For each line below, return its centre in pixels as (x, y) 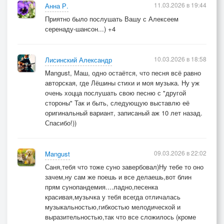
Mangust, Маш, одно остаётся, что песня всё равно (123, 73)
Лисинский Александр (78, 60)
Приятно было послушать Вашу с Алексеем (112, 19)
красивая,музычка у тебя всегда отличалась (113, 197)
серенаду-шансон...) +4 (80, 29)
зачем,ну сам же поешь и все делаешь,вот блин (118, 177)
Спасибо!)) (61, 123)
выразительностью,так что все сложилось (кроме (120, 217)
